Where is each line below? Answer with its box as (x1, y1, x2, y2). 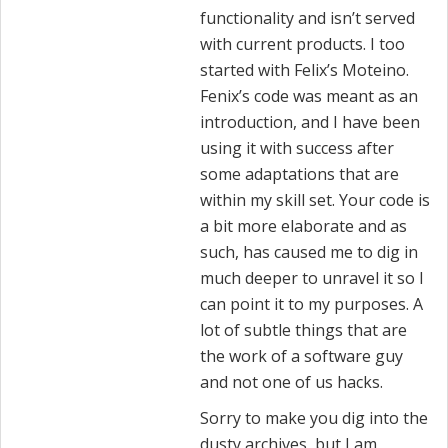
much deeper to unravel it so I (200, 267, 424, 290)
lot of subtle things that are (200, 319, 407, 342)
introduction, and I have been (200, 111, 420, 134)
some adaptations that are (200, 163, 399, 186)
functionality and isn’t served (200, 7, 415, 30)
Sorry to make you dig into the (200, 407, 428, 430)
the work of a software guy (200, 345, 403, 368)
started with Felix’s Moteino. (200, 59, 409, 82)
